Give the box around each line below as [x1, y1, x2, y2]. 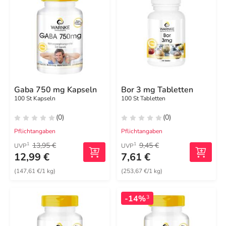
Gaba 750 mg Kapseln [14, 84, 97, 95]
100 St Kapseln [14, 94, 55, 102]
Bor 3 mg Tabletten [121, 84, 193, 95]
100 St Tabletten [121, 94, 165, 102]
